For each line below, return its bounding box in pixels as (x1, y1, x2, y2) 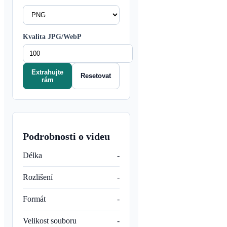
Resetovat (81, 72, 111, 80)
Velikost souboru (23, 216, 77, 225)
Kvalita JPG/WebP (23, 32, 81, 41)
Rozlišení (23, 173, 53, 181)
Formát (23, 195, 46, 203)
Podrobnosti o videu (23, 131, 110, 142)
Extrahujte (31, 68, 63, 76)
